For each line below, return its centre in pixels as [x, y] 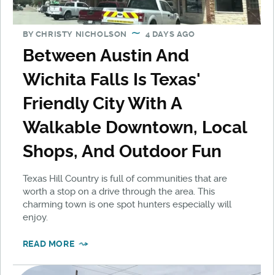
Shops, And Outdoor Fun [122, 152]
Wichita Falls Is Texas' [111, 80]
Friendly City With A [102, 104]
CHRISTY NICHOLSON [81, 34]
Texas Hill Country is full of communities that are [125, 179]
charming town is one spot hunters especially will [127, 205]
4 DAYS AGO [170, 34]
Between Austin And [106, 56]
